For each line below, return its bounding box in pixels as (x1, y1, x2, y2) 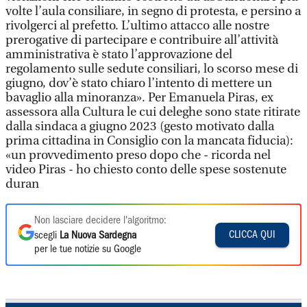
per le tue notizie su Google (34, 245, 141, 254)
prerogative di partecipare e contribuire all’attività (5, 33, 278, 47)
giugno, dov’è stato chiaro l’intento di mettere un (5, 76, 272, 90)
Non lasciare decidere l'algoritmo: (34, 216, 167, 225)
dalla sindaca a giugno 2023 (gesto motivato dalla (5, 119, 274, 134)
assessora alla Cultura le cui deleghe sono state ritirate (5, 105, 300, 119)
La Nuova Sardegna (60, 231, 136, 241)
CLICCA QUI (229, 230, 275, 240)
